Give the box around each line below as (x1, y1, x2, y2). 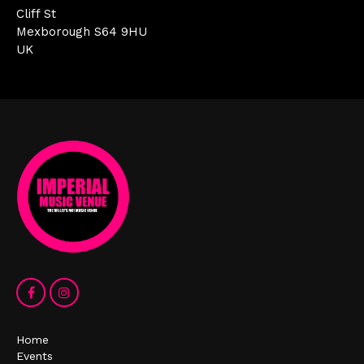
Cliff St (16, 6, 56, 21)
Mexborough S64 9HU (16, 24, 147, 39)
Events (16, 349, 53, 362)
